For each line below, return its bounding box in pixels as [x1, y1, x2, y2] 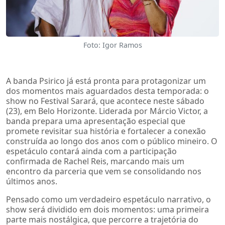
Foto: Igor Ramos [83, 40, 142, 50]
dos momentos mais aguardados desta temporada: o [6, 85, 209, 96]
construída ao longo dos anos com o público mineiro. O [6, 135, 217, 147]
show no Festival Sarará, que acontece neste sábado [6, 95, 204, 106]
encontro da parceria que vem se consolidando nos [6, 165, 201, 177]
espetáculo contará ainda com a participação [6, 145, 177, 157]
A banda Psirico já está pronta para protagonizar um [6, 75, 206, 86]
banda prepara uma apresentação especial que [6, 115, 185, 127]
